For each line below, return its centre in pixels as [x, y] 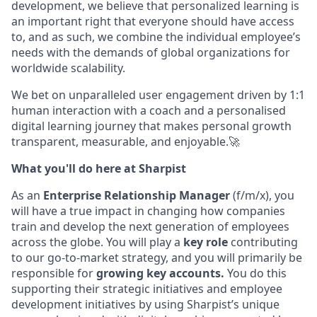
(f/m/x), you [262, 195]
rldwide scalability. [76, 68]
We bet [30, 94]
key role [206, 242]
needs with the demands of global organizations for [151, 52]
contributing [264, 242]
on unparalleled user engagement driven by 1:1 [177, 94]
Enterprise [72, 195]
